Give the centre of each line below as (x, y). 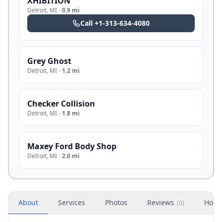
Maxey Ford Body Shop (72, 146)
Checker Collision (61, 104)
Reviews (161, 202)
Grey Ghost (49, 61)
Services (72, 202)
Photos (116, 202)
